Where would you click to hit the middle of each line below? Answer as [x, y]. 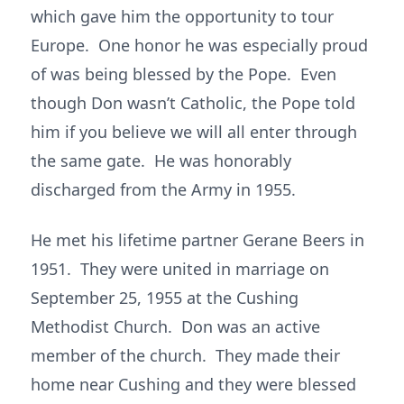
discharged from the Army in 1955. [163, 189]
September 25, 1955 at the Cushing [165, 298]
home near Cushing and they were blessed [193, 384]
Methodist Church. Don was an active [175, 326]
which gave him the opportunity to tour [182, 16]
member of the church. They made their [185, 355]
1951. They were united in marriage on [180, 269]
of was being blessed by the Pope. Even [184, 74]
